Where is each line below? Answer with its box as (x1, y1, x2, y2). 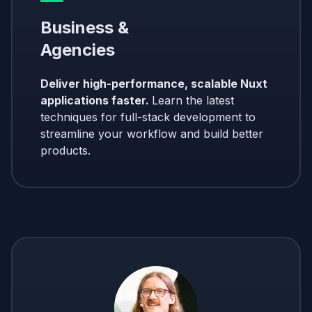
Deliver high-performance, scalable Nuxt (40, 76, 267, 91)
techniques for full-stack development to (40, 109, 256, 124)
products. (40, 143, 91, 157)
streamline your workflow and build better (40, 126, 263, 141)
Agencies (40, 39, 115, 60)
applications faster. (40, 93, 152, 107)
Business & (40, 17, 129, 38)
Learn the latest (152, 93, 234, 107)
